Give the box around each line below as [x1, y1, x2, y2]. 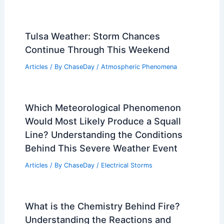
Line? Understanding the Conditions [24, 129, 182, 140]
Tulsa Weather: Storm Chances [24, 30, 160, 42]
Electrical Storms [100, 161, 152, 169]
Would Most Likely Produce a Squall [24, 115, 181, 127]
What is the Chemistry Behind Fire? [24, 200, 180, 211]
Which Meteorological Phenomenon [24, 102, 181, 113]
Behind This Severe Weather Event [24, 142, 177, 154]
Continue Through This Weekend [24, 44, 169, 55]
